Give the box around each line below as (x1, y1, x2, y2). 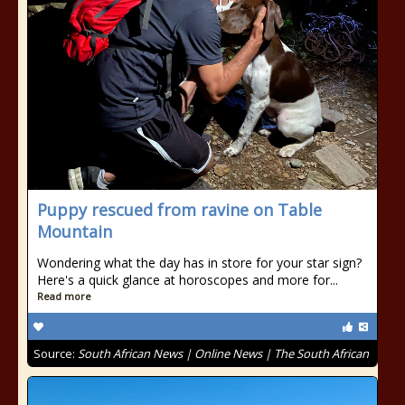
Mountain (37, 221, 112, 242)
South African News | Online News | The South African (78, 345, 369, 362)
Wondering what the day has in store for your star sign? (37, 254, 362, 271)
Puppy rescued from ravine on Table (37, 199, 322, 221)
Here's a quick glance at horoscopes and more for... (37, 271, 338, 288)
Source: (33, 345, 78, 362)
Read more (37, 289, 91, 303)
